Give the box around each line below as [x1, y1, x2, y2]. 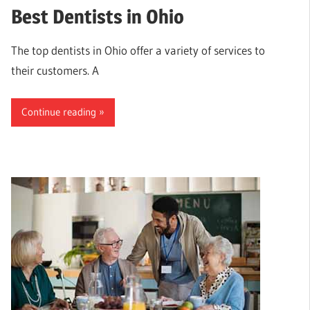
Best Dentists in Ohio [11, 5, 184, 29]
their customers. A [11, 63, 99, 78]
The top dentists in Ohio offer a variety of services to [11, 43, 265, 58]
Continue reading [21, 105, 96, 119]
